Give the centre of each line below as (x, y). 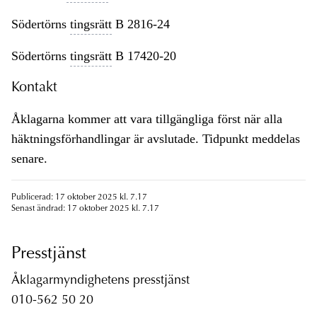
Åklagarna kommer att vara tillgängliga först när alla (147, 119)
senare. (29, 159)
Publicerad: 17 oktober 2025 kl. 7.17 (79, 198)
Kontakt (34, 88)
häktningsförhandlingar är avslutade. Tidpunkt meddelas (156, 139)
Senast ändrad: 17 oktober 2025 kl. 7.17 (85, 209)
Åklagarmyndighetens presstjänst (100, 281)
